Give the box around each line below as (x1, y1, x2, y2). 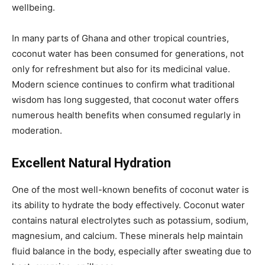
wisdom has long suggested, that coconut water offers (12, 94, 239, 105)
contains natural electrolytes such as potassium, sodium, (12, 215, 248, 226)
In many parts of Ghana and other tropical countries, (12, 33, 229, 44)
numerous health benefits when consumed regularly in (12, 109, 241, 121)
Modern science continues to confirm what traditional (12, 79, 235, 90)
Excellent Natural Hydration (12, 156, 171, 170)
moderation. (12, 125, 62, 136)
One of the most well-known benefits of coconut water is (12, 184, 249, 195)
